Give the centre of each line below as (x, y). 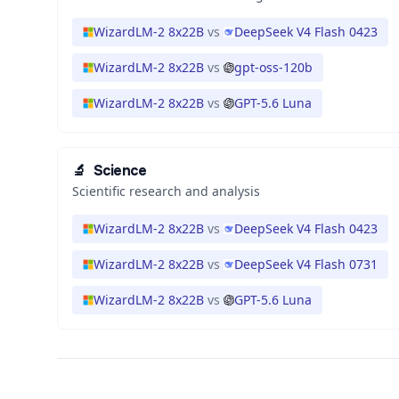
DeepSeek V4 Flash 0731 (306, 264)
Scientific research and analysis (166, 191)
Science (120, 171)
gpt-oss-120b (273, 67)
